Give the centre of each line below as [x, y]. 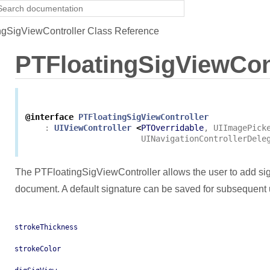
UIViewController [93, 128]
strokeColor [38, 249]
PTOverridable [172, 128]
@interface [49, 117]
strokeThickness [46, 228]
